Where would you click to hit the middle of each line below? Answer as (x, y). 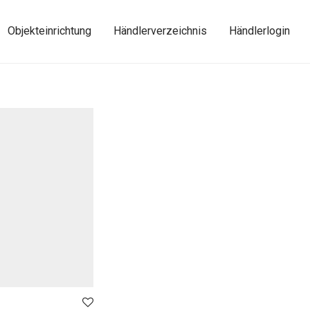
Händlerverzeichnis (160, 31)
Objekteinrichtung (49, 31)
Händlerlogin (259, 31)
